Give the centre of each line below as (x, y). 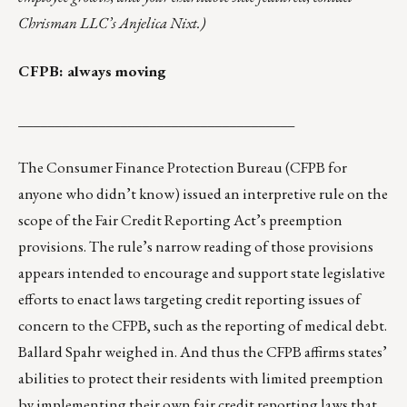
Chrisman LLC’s (69, 23)
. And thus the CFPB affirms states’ (281, 352)
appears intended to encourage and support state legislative (202, 273)
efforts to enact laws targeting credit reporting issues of (189, 299)
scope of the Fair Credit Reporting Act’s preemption (180, 220)
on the (366, 194)
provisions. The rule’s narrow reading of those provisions (196, 247)
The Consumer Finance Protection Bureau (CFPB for (183, 168)
